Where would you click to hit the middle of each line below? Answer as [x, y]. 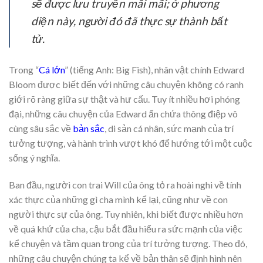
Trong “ [24, 70]
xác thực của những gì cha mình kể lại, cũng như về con [118, 199]
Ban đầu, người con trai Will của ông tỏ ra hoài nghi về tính [125, 184]
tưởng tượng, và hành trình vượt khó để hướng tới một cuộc [131, 143]
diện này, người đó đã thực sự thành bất [129, 21]
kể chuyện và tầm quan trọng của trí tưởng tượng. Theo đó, [128, 243]
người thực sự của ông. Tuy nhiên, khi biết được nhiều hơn [126, 214]
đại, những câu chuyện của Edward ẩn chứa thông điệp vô [123, 114]
